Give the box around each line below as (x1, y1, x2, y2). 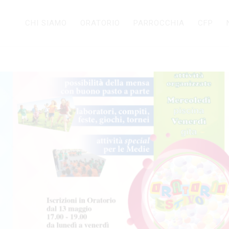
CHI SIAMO (25, 18, 67, 28)
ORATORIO (80, 18, 120, 28)
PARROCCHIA (133, 18, 185, 28)
